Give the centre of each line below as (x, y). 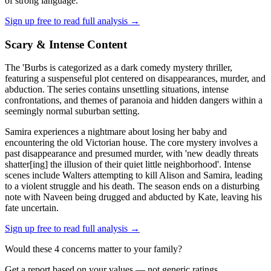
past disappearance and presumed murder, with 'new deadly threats (132, 154)
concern (76, 249)
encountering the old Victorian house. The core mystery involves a (131, 143)
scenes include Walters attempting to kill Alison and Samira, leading (134, 175)
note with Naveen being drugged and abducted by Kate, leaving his (133, 197)
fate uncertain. (32, 208)
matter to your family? (139, 249)
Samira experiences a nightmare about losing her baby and (116, 132)
